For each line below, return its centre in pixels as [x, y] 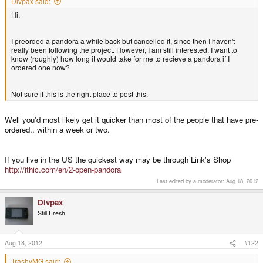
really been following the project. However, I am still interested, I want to [124, 49]
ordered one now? [41, 67]
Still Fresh [51, 213]
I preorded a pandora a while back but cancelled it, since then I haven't [123, 41]
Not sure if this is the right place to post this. [80, 93]
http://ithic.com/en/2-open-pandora [63, 170]
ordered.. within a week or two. [57, 130]
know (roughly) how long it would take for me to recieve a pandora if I [120, 58]
